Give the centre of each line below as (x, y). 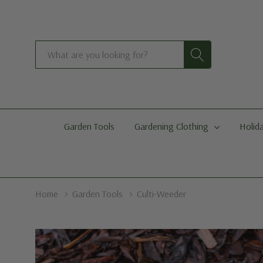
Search (49, 49)
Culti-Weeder (161, 194)
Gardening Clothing (171, 126)
